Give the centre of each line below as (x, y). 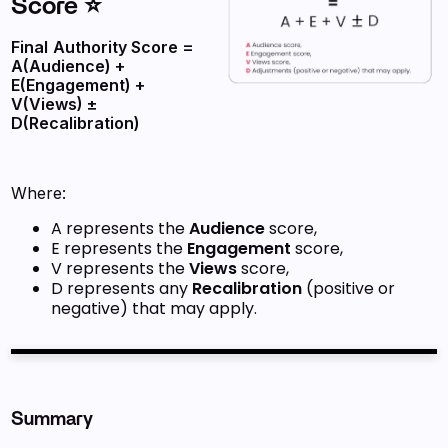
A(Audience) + (68, 66)
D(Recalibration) (76, 123)
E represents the (119, 248)
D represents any (122, 288)
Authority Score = (124, 47)
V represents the (120, 268)
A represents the (120, 228)
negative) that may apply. (154, 308)
